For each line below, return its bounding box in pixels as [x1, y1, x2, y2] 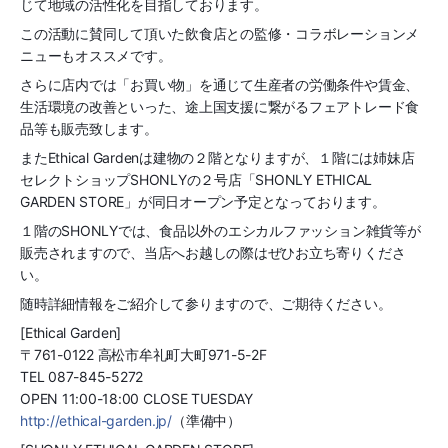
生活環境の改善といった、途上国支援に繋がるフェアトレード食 [20, 98, 420, 116]
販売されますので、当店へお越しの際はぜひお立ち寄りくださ [20, 244, 406, 262]
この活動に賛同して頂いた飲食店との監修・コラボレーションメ [20, 25, 420, 43]
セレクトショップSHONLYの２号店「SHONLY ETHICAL [20, 171, 373, 189]
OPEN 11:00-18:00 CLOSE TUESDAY [20, 390, 253, 408]
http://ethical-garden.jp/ [20, 412, 172, 430]
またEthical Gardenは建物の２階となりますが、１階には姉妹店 [20, 149, 415, 167]
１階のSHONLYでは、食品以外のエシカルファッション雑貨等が [20, 222, 421, 240]
